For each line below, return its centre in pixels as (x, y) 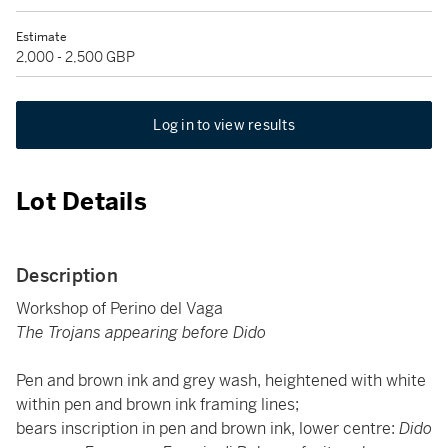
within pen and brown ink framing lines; (157, 404)
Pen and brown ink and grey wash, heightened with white (221, 380)
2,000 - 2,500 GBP (75, 57)
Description (67, 275)
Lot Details (81, 202)
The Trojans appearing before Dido (141, 332)
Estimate (41, 37)
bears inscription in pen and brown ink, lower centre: (207, 428)
